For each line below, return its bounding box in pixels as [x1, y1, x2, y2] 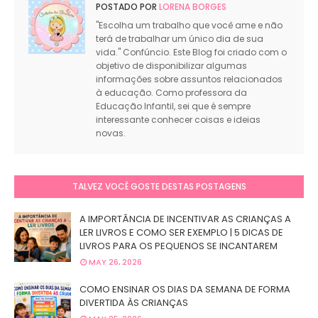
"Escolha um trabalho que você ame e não [96, 19, 283, 32]
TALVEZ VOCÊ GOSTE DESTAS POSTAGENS [72, 180, 246, 193]
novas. [96, 127, 126, 140]
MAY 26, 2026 [89, 256, 142, 268]
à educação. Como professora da [96, 87, 247, 99]
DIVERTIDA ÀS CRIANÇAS [79, 296, 188, 310]
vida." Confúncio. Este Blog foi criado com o [96, 46, 287, 59]
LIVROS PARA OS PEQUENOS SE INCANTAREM [79, 239, 278, 253]
